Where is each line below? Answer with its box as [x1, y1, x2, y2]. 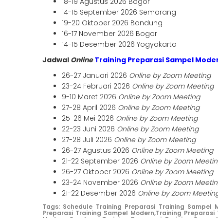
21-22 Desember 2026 [62, 188, 138, 199]
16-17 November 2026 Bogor [62, 29, 157, 39]
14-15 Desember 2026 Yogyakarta [62, 39, 177, 50]
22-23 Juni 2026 [62, 124, 117, 134]
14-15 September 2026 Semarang [62, 7, 176, 18]
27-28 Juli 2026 [62, 135, 114, 145]
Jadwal [42, 55, 71, 65]
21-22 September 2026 [62, 156, 140, 166]
